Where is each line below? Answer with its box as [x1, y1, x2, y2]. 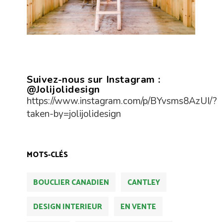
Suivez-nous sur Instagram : [27, 72, 161, 86]
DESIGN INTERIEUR [33, 200, 102, 213]
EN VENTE [120, 200, 156, 213]
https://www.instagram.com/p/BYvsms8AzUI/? [27, 94, 217, 108]
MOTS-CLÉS [27, 148, 68, 161]
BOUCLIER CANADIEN [33, 176, 109, 189]
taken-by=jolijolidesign [27, 107, 121, 120]
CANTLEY [127, 176, 160, 189]
